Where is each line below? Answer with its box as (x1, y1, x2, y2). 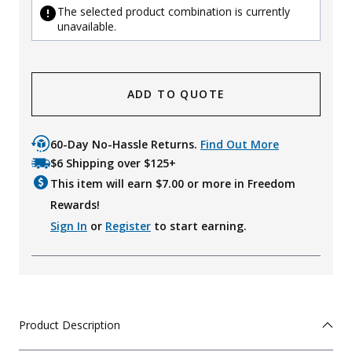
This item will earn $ (50, 176, 162, 192)
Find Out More (200, 137, 279, 152)
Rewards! (50, 197, 100, 213)
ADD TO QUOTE (126, 86, 225, 102)
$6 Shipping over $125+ (50, 156, 176, 171)
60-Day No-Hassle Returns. (50, 137, 200, 152)
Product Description (19, 317, 120, 333)
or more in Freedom (184, 176, 295, 192)
